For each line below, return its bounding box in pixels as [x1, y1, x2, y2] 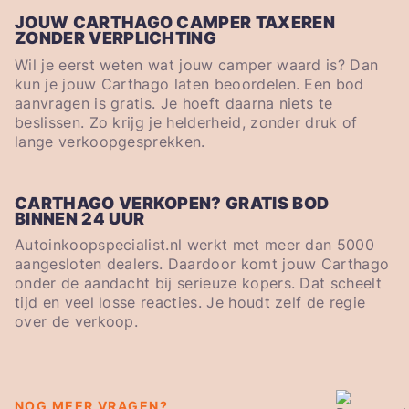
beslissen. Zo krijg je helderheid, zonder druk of [15, 112, 358, 131]
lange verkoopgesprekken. [15, 131, 205, 151]
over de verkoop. [15, 312, 139, 331]
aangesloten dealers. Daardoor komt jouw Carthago [15, 255, 390, 274]
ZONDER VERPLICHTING [15, 28, 217, 48]
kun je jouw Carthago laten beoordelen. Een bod [15, 74, 364, 93]
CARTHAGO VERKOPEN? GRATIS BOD [15, 193, 330, 213]
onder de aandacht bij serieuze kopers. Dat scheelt [15, 274, 383, 293]
